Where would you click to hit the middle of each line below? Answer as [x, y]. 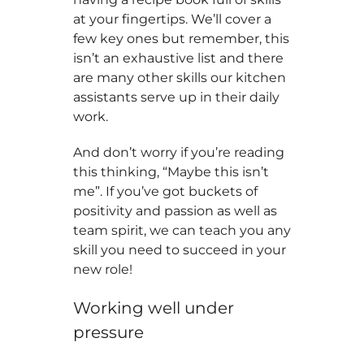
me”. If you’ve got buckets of [165, 191]
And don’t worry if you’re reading [179, 152]
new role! [103, 269]
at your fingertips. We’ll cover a [172, 19]
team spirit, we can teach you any [182, 230]
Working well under [154, 308]
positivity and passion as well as [175, 211]
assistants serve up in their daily [176, 97]
